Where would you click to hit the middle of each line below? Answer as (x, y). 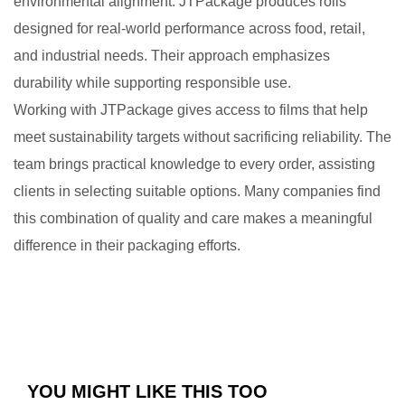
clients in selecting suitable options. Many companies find (197, 191)
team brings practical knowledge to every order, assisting (194, 164)
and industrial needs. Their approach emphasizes (172, 55)
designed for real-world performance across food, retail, (189, 28)
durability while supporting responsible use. (152, 82)
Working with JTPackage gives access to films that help (191, 109)
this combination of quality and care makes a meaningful (193, 218)
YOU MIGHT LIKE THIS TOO (147, 391)
